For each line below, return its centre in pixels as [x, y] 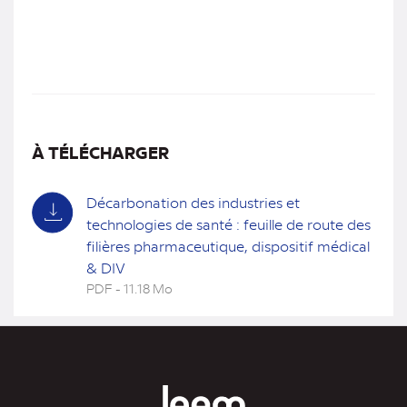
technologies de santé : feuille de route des [228, 224]
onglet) [109, 329]
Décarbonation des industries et [193, 202]
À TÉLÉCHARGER [100, 152]
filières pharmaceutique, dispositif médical [228, 246]
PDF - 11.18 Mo [129, 288]
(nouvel [110, 308]
